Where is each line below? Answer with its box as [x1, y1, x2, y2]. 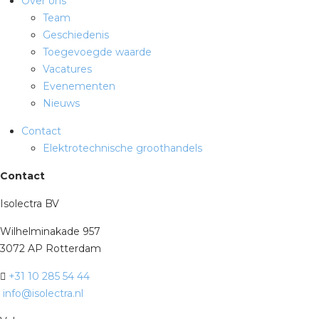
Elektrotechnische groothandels [43, 141, 202, 155]
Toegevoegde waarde [43, 45, 152, 58]
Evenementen [43, 79, 115, 93]
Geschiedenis [43, 28, 109, 41]
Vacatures [43, 62, 92, 75]
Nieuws [43, 96, 80, 110]
